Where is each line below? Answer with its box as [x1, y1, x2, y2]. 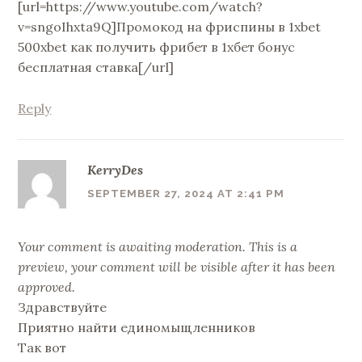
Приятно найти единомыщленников [18, 318, 256, 335]
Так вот [18, 339, 67, 356]
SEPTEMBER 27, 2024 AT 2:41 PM [87, 187, 284, 200]
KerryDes [87, 161, 143, 178]
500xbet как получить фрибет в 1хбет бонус [18, 39, 296, 56]
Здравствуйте [18, 298, 107, 315]
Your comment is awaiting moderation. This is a [18, 238, 298, 255]
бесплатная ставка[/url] [18, 59, 175, 76]
